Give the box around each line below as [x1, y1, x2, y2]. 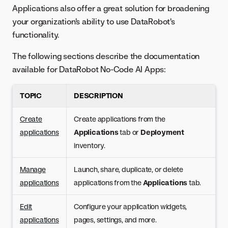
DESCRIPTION [74, 91, 123, 100]
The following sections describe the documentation [12, 51, 200, 61]
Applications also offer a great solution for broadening [12, 3, 209, 13]
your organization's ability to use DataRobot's [12, 16, 175, 26]
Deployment [140, 128, 185, 136]
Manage [20, 165, 46, 174]
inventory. [74, 141, 105, 150]
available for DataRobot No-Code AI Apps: [12, 64, 166, 74]
